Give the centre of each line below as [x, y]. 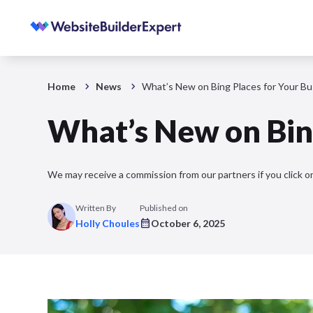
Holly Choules [108, 223]
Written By [96, 208]
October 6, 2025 [188, 223]
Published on [164, 208]
